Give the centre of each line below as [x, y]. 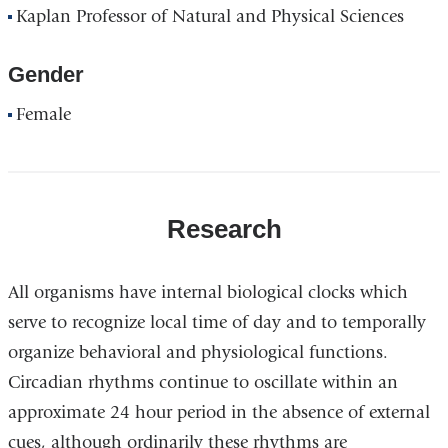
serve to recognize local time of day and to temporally [216, 322]
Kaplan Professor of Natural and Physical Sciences [210, 17]
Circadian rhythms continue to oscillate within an [202, 382]
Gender [45, 75]
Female [44, 115]
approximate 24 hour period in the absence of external [218, 412]
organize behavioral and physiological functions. [197, 352]
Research [224, 229]
